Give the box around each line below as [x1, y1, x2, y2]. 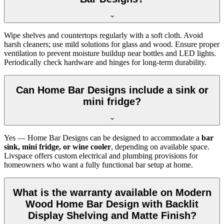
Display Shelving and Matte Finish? [27, 210, 196, 221]
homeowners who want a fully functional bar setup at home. [4, 160, 193, 169]
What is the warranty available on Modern [12, 187, 211, 198]
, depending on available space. [111, 142, 209, 151]
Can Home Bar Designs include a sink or [15, 84, 208, 96]
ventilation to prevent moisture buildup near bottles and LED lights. [4, 48, 216, 57]
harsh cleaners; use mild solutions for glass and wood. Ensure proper [4, 39, 219, 48]
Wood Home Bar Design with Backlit [25, 198, 198, 210]
